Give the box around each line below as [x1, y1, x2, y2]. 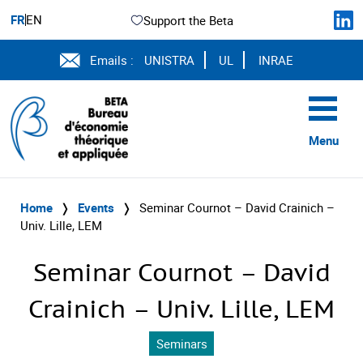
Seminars [156, 335, 207, 352]
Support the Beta [143, 11, 233, 28]
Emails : [90, 52, 135, 68]
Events [78, 199, 114, 216]
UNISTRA [143, 52, 194, 68]
